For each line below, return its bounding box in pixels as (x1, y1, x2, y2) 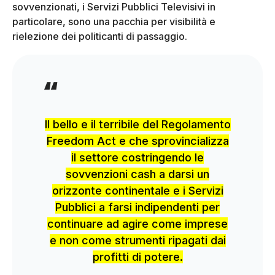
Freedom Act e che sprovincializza (46, 134, 229, 147)
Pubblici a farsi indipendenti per (55, 200, 220, 214)
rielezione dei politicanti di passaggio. (12, 29, 187, 42)
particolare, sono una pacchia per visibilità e (12, 15, 215, 28)
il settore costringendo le (71, 150, 204, 164)
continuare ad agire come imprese (47, 217, 228, 230)
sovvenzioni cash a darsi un (66, 167, 209, 180)
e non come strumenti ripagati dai (49, 233, 226, 247)
